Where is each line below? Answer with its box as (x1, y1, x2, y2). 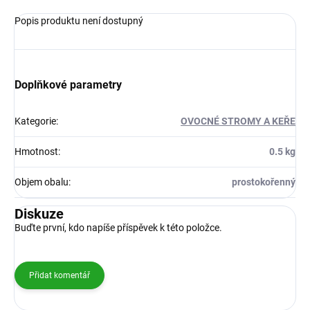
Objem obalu (15, 176, 69, 188)
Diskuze (15, 206, 64, 223)
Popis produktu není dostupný (15, 15, 143, 27)
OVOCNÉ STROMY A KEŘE (181, 116, 295, 127)
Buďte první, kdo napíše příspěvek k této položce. (15, 222, 222, 234)
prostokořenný (232, 176, 295, 188)
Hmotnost (15, 146, 58, 158)
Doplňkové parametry (15, 78, 122, 92)
